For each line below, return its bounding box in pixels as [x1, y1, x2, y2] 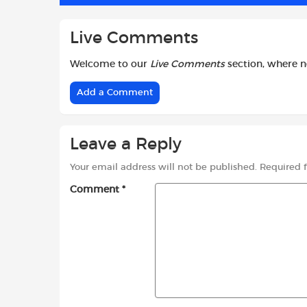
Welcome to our [70, 59, 150, 69]
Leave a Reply [70, 136, 182, 153]
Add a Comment [77, 88, 153, 97]
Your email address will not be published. [70, 163, 257, 173]
